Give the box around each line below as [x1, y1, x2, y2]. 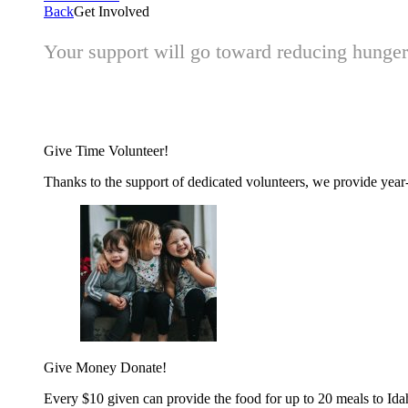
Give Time [44, 143, 108, 158]
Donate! [120, 360, 167, 375]
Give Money [44, 360, 120, 375]
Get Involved [74, 4, 149, 19]
